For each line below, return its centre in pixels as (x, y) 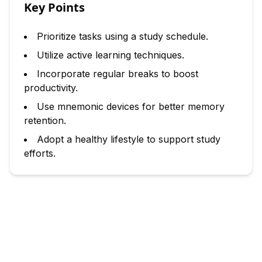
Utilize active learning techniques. (111, 55)
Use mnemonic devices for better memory (131, 106)
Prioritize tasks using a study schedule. (123, 36)
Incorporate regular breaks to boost (118, 74)
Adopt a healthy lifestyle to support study (129, 139)
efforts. (40, 153)
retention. (45, 120)
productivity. (51, 88)
